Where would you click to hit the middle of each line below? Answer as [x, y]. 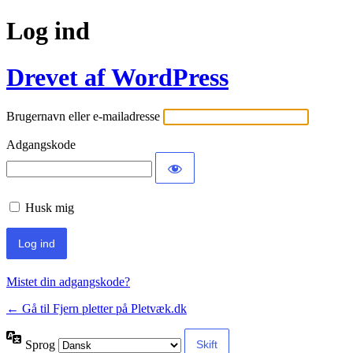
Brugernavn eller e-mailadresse [83, 117]
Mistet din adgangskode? [68, 282]
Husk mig [50, 208]
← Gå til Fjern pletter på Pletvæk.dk [97, 309]
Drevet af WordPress [117, 77]
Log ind [48, 31]
